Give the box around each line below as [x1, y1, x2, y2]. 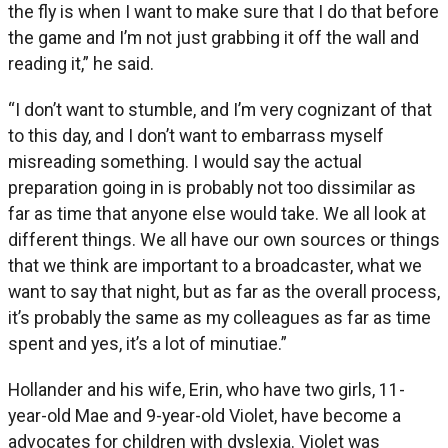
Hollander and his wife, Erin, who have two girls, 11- [8, 378, 405, 400]
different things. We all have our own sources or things [8, 228, 440, 250]
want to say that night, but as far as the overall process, [8, 280, 440, 302]
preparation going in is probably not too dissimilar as [8, 176, 416, 198]
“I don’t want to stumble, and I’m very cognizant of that [8, 98, 432, 120]
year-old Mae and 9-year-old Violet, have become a [8, 404, 401, 426]
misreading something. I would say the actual [8, 150, 362, 172]
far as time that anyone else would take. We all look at [8, 202, 426, 224]
